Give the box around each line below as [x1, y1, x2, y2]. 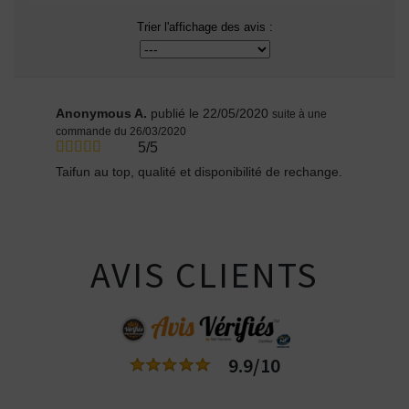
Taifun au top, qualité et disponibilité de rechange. [56, 164, 343, 180]
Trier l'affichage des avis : [136, 20, 273, 35]
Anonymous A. [56, 106, 152, 121]
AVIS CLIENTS [90, 252, 319, 299]
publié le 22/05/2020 [151, 106, 269, 121]
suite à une [272, 108, 328, 121]
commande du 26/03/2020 [56, 125, 187, 139]
